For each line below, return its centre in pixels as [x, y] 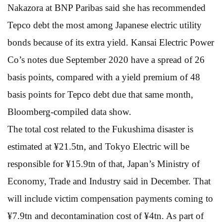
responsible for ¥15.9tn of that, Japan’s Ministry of [104, 164]
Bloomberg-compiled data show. [69, 111]
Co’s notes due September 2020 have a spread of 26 [106, 59]
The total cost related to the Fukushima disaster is [100, 129]
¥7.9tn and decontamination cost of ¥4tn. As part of [106, 216]
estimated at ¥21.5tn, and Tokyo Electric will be [98, 146]
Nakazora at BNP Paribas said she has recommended [107, 7]
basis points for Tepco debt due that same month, [100, 94]
